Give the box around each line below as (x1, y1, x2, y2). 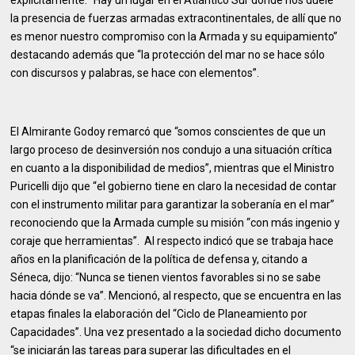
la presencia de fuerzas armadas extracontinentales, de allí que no (10, 12, 342, 25)
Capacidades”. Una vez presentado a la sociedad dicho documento (10, 326, 342, 338)
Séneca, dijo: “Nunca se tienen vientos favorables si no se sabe (10, 271, 322, 284)
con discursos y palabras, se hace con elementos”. (10, 67, 260, 79)
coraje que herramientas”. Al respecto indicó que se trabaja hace (10, 235, 334, 247)
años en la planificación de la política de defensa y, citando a (10, 253, 308, 265)
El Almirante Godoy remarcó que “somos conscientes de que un (10, 125, 326, 138)
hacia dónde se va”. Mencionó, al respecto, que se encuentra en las (10, 289, 342, 302)
